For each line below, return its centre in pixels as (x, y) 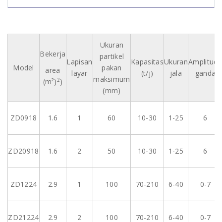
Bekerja (53, 54)
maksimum (112, 79)
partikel (112, 56)
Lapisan (80, 61)
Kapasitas (147, 61)
